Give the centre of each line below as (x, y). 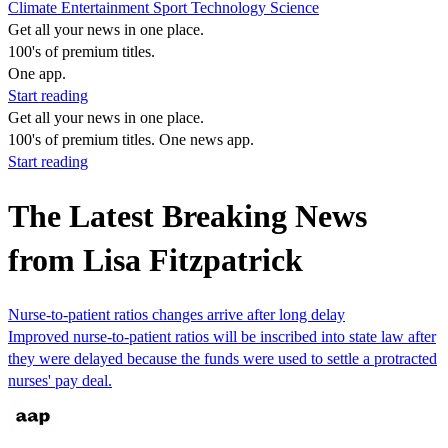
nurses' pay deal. (60, 380)
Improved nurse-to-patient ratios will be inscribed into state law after (222, 336)
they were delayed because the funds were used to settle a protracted (222, 358)
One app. (37, 73)
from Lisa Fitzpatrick (155, 260)
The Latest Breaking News (187, 216)
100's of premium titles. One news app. (131, 139)
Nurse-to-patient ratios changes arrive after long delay (176, 314)
